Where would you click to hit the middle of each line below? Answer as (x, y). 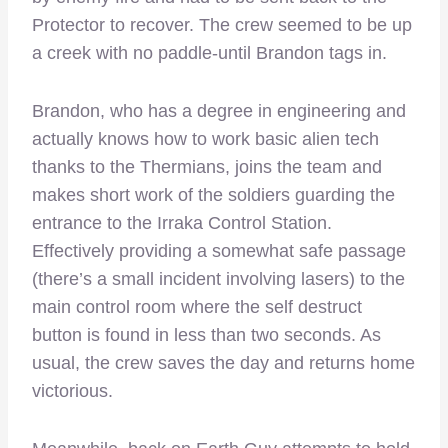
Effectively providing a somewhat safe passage (219, 251)
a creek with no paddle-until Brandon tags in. (209, 53)
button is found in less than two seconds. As (206, 335)
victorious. (72, 391)
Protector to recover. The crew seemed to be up (222, 25)
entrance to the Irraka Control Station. (182, 223)
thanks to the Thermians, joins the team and (207, 167)
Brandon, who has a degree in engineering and (219, 111)
